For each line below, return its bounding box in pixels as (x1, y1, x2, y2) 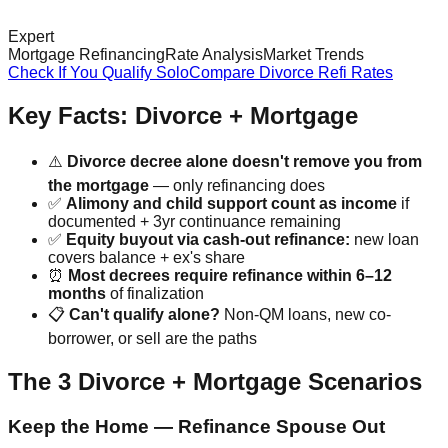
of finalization (106, 285, 204, 303)
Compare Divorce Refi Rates (189, 64, 393, 82)
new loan (350, 231, 419, 249)
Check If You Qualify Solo (8, 64, 189, 82)
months (48, 285, 106, 303)
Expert (8, 28, 54, 46)
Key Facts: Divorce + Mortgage (8, 102, 358, 130)
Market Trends (263, 46, 364, 64)
